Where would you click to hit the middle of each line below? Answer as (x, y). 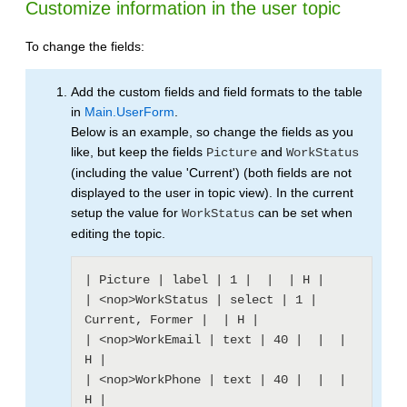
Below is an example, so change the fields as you (212, 131)
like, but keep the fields (139, 151)
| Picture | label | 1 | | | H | (204, 279)
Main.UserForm (129, 111)
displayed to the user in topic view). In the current (212, 192)
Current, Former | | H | (172, 319)
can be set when (303, 212)
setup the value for (126, 212)
